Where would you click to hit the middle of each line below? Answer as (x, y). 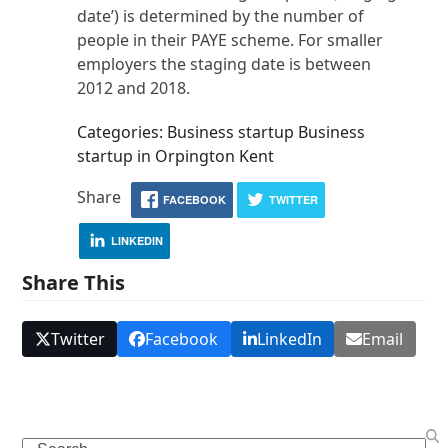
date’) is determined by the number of (221, 16)
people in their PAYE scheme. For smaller (230, 40)
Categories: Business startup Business (221, 132)
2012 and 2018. (134, 88)
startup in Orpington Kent (176, 156)
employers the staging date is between (224, 64)
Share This (74, 282)
